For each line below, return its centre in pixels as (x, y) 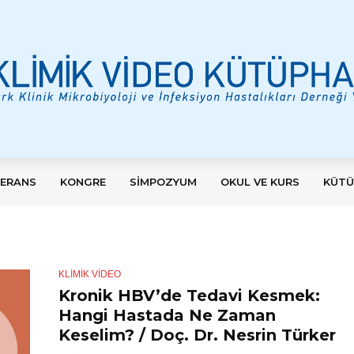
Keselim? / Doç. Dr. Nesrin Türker (197, 335)
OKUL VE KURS (260, 182)
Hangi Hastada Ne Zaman (167, 315)
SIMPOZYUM (163, 182)
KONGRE (83, 182)
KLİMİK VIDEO (90, 274)
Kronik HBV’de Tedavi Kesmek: (189, 295)
